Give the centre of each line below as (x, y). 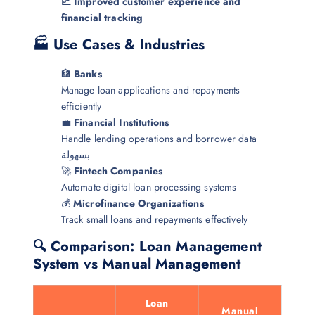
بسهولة (76, 155)
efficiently (81, 106)
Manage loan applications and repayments (150, 90)
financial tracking (102, 17)
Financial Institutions (122, 122)
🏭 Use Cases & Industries (119, 45)
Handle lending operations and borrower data (159, 139)
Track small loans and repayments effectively (154, 219)
